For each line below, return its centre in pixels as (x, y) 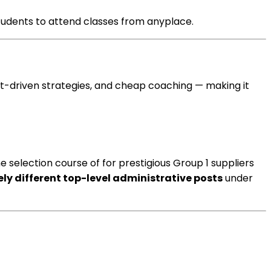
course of (77, 163)
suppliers (233, 163)
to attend (58, 21)
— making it (221, 86)
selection (31, 163)
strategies (66, 86)
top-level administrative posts (142, 178)
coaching (170, 86)
